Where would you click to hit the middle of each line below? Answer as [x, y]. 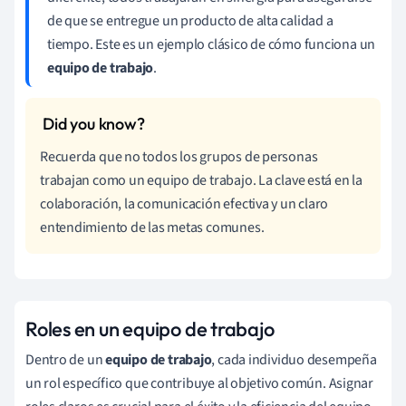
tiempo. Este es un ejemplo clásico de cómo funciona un [212, 44]
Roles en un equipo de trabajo [150, 329]
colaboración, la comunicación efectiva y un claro [184, 203]
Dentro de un [66, 359]
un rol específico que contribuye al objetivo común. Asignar [200, 383]
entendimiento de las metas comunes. [152, 227]
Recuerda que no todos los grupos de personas [179, 156]
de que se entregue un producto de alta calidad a [190, 20]
